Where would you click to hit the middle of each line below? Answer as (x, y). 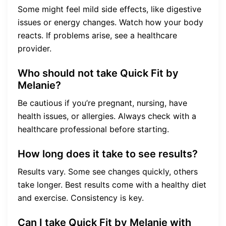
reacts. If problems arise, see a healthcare (97, 35)
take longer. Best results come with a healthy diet (112, 184)
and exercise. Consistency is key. (81, 197)
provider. (35, 48)
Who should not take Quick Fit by (98, 73)
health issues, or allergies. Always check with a (107, 116)
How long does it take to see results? (108, 154)
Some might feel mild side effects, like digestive (109, 9)
